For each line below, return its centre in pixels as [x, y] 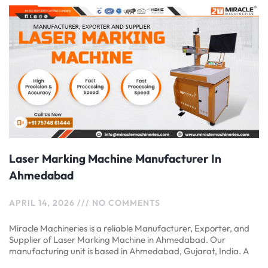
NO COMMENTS [125, 202]
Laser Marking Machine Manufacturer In [115, 158]
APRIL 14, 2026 [43, 202]
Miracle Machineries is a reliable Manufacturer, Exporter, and [129, 228]
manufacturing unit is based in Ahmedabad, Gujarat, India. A [129, 251]
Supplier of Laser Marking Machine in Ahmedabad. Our [117, 239]
